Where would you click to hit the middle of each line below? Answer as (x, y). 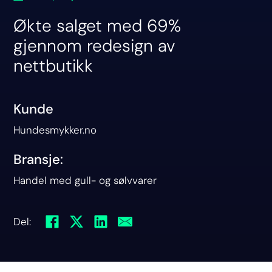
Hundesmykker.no (55, 130)
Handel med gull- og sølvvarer (85, 180)
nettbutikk (53, 66)
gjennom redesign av (95, 46)
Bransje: (39, 159)
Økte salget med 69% (97, 25)
